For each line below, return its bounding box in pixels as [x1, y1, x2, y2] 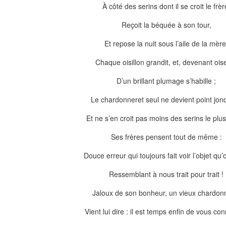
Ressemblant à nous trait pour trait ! [109, 169, 224, 179]
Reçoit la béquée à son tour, [122, 20, 211, 30]
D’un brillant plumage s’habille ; [117, 76, 216, 86]
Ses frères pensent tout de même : [111, 132, 222, 142]
